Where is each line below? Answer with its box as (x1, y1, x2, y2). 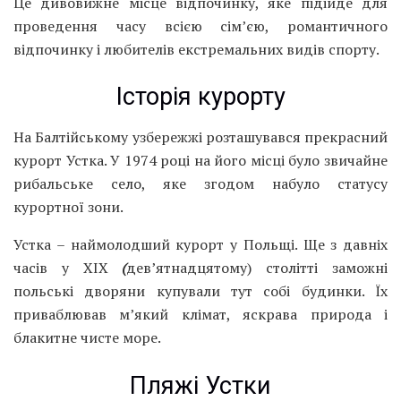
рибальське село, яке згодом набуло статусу (13, 173, 388, 193)
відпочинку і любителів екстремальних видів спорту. (13, 38, 380, 59)
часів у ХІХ (13, 257, 108, 277)
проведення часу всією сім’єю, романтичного (13, 15, 388, 36)
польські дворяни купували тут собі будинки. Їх (13, 280, 388, 301)
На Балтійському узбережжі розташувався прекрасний (13, 126, 388, 147)
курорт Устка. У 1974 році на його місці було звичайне (13, 149, 388, 170)
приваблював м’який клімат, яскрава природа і (13, 303, 388, 324)
